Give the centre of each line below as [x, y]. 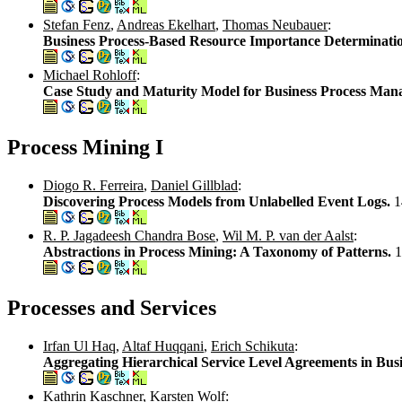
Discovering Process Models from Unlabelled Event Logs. [218, 201]
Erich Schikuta [253, 345]
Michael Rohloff [90, 75]
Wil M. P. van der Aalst [288, 235]
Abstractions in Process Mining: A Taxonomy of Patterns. [219, 251]
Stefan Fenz [77, 25]
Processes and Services [112, 307]
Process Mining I [85, 148]
